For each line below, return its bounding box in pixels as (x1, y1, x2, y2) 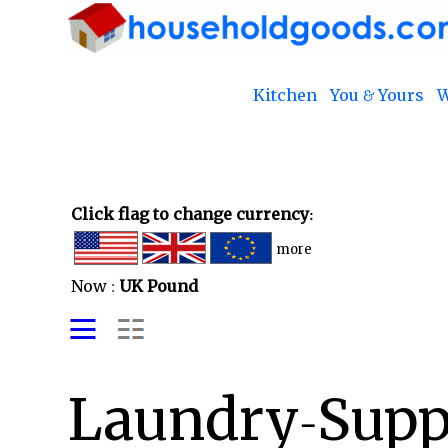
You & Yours (330, 85, 425, 105)
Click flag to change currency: (70, 204, 313, 224)
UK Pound (118, 276, 198, 296)
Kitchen (253, 85, 318, 105)
